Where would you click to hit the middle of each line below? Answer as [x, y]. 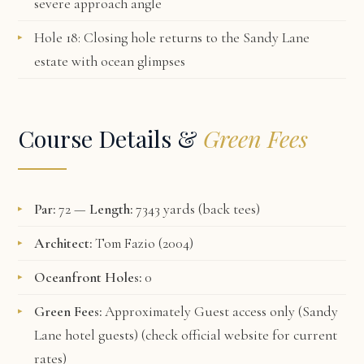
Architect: [63, 243]
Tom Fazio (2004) [143, 243]
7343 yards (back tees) [197, 209]
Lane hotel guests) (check [108, 335]
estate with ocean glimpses [110, 61]
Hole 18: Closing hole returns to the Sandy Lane [172, 38]
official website [225, 335]
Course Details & [111, 138]
